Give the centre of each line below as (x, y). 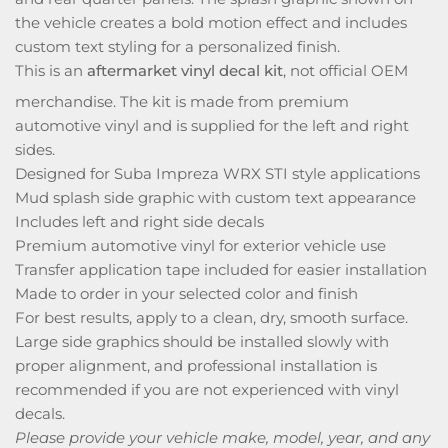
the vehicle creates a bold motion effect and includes (211, 22)
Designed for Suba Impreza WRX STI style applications (217, 173)
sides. (35, 149)
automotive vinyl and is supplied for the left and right (212, 125)
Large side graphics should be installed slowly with (202, 341)
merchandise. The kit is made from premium (182, 101)
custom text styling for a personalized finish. (177, 46)
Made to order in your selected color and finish (186, 293)
